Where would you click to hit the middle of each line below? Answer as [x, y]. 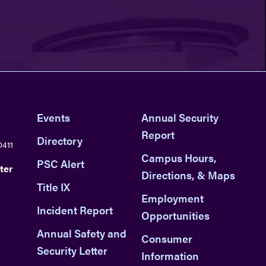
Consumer [167, 239]
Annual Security [180, 118]
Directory [59, 141]
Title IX [53, 187]
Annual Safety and [81, 233]
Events [53, 118]
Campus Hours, [179, 158]
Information [170, 256]
